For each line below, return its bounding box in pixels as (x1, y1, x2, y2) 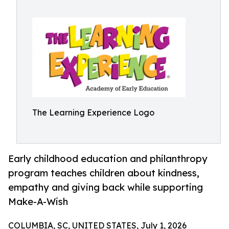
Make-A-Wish (8, 196, 68, 208)
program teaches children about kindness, (8, 167, 199, 179)
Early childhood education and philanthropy (8, 153, 208, 165)
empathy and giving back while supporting (8, 181, 203, 193)
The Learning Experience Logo (32, 107, 154, 118)
